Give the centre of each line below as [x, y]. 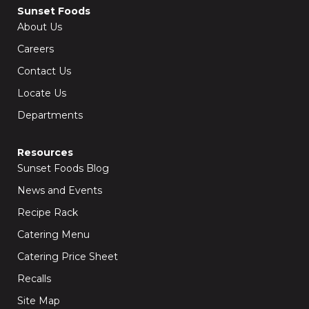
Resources [45, 152]
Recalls [34, 279]
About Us [40, 27]
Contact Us [44, 71]
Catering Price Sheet [68, 257]
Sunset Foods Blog [63, 168]
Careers [36, 49]
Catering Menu [53, 235]
